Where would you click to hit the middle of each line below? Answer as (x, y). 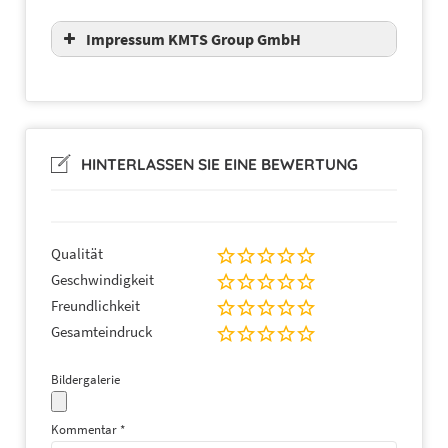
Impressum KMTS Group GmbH (193, 38)
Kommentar (85, 430)
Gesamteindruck (101, 332)
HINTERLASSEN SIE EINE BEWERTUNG (219, 164)
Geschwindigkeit (102, 280)
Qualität (77, 254)
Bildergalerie (85, 380)
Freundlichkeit (95, 306)
